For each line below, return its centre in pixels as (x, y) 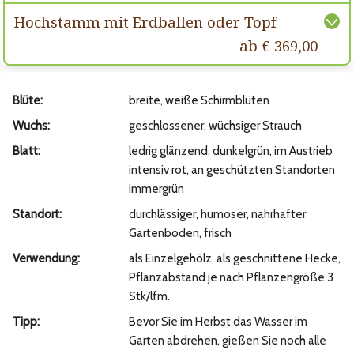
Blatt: (26, 151)
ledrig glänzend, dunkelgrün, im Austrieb (230, 151)
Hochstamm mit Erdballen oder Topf (145, 22)
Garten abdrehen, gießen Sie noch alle (227, 341)
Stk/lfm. (149, 297)
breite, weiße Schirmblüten (199, 101)
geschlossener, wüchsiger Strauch (215, 126)
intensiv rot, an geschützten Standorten (232, 170)
